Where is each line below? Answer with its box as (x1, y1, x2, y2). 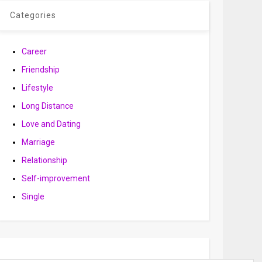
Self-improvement (21, 174, 90, 183)
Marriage (21, 137, 55, 147)
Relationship (21, 156, 67, 165)
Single (21, 192, 44, 201)
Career (21, 47, 47, 56)
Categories (9, 11, 56, 20)
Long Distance (21, 101, 74, 111)
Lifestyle (21, 83, 53, 92)
